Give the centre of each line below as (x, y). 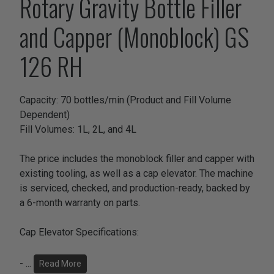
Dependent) (45, 115)
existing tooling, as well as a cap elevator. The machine (136, 174)
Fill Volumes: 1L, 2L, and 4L (78, 130)
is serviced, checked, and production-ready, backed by (135, 188)
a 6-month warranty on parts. (80, 203)
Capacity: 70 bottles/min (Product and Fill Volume (125, 100)
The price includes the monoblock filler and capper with (137, 159)
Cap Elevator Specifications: (79, 232)
